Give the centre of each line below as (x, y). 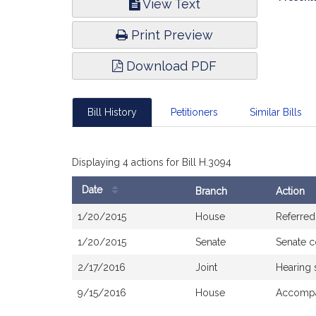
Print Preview (171, 35)
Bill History (112, 112)
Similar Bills (276, 112)
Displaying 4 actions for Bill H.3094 (152, 162)
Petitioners (194, 112)
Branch (211, 191)
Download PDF (170, 66)
